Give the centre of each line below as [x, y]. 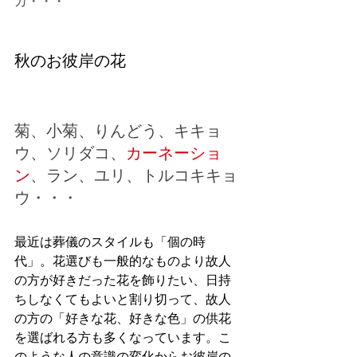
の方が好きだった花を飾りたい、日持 [123, 280]
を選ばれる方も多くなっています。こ [123, 337]
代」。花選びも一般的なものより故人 [123, 261]
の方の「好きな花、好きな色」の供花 [123, 318]
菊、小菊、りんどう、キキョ [118, 130]
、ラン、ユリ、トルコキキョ [134, 175]
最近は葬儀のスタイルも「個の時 [110, 241]
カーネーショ [174, 152]
